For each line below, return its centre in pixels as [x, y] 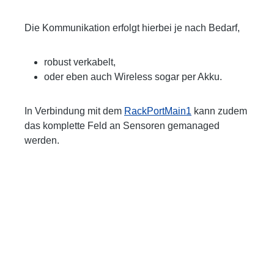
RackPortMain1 [158, 111]
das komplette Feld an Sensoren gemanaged [122, 125]
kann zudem [220, 111]
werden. [42, 140]
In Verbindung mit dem [74, 111]
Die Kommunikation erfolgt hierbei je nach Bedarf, [132, 28]
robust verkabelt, [80, 62]
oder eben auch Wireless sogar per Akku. [133, 76]
